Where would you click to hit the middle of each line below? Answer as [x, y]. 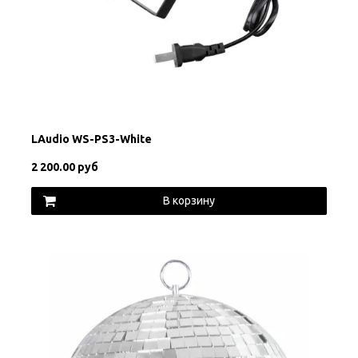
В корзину [189, 201]
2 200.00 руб [64, 167]
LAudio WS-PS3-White [91, 139]
